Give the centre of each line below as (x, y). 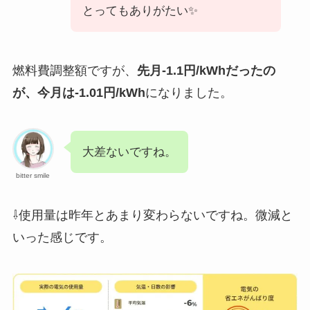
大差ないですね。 (129, 152)
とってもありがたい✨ (140, 10)
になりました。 (189, 92)
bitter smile (33, 176)
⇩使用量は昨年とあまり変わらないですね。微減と (152, 216)
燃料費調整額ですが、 (74, 70)
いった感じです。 (62, 238)
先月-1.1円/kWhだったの (206, 70)
